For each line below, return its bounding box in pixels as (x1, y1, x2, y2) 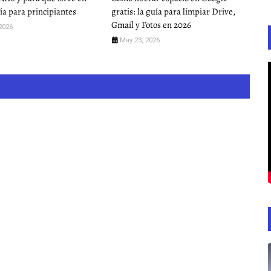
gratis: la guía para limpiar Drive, (111, 5, 235, 18)
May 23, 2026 (119, 36, 160, 45)
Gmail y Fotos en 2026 (111, 19, 191, 31)
